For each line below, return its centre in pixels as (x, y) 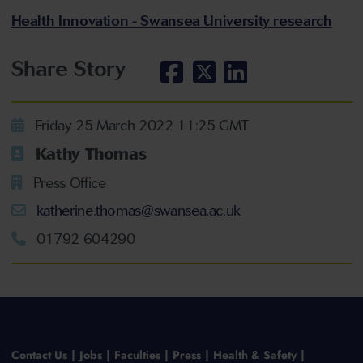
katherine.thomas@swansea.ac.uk (137, 211)
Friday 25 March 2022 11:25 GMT (140, 125)
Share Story (68, 69)
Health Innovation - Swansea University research (171, 21)
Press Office (68, 183)
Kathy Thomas (89, 154)
